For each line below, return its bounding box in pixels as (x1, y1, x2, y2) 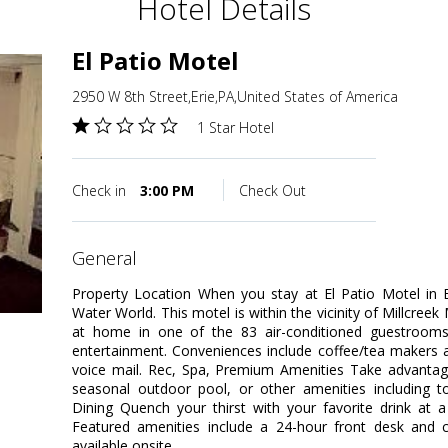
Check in (72, 181, 130, 201)
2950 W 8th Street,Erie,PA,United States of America (72, 87, 398, 107)
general (85, 246, 137, 271)
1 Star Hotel (197, 118, 274, 138)
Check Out (239, 181, 306, 201)
